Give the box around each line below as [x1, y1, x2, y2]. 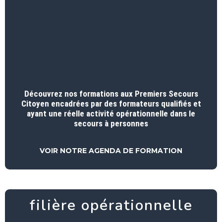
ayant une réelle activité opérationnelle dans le [27, 108, 195, 118]
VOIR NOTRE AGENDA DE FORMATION [40, 146, 182, 156]
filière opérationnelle [29, 195, 193, 216]
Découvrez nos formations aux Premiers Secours [24, 88, 198, 99]
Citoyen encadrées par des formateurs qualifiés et [21, 98, 201, 109]
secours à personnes [74, 118, 148, 128]
